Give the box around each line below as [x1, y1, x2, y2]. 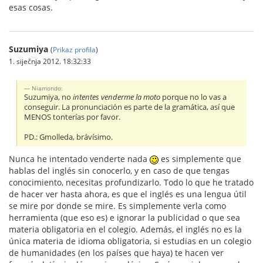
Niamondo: [32, 84, 63, 93]
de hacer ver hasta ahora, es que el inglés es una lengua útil [9, 188, 247, 200]
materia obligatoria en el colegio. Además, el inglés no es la [9, 224, 242, 235]
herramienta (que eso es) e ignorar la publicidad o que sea [9, 212, 240, 224]
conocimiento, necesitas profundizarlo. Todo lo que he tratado [9, 177, 254, 188]
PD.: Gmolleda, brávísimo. [24, 132, 113, 143]
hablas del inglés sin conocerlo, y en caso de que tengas [9, 165, 230, 177]
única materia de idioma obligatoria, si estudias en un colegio [9, 235, 251, 247]
